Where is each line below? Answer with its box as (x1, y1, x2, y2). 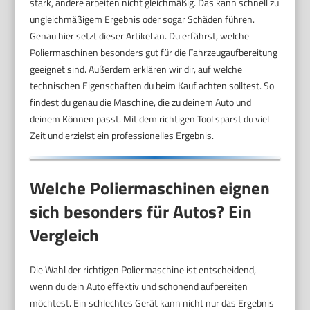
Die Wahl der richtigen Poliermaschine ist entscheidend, (30, 262, 257, 277)
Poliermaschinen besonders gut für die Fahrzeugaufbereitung (30, 44, 278, 60)
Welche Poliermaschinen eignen (30, 174, 271, 201)
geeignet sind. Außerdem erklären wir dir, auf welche (30, 61, 243, 76)
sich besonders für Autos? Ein (30, 198, 253, 225)
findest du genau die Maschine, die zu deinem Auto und (30, 94, 252, 109)
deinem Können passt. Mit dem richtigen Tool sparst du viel (30, 111, 270, 126)
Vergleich (30, 221, 100, 248)
